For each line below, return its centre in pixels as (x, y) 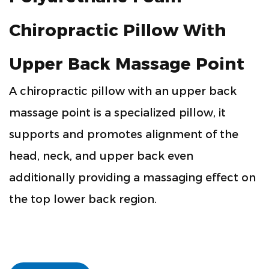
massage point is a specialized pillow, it (117, 113)
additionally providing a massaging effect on (132, 178)
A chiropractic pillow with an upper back (123, 91)
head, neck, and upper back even (101, 156)
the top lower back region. (83, 199)
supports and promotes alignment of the (124, 134)
